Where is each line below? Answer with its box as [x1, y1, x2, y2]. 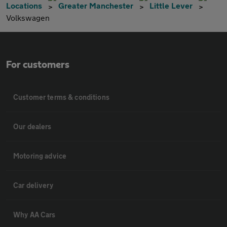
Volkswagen [6, 13, 50, 23]
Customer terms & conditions [13, 93, 109, 102]
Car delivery [13, 181, 53, 190]
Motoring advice [13, 152, 67, 161]
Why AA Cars [13, 210, 56, 219]
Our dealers [13, 122, 52, 131]
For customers [6, 60, 69, 70]
